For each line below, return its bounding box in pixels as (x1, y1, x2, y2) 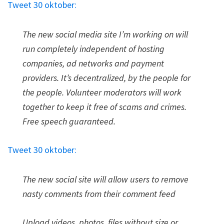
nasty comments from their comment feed (22, 188, 175, 199)
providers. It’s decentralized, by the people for (22, 72, 190, 83)
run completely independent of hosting (22, 43, 164, 54)
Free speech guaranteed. (22, 115, 115, 127)
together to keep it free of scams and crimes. (22, 101, 186, 112)
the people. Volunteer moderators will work (22, 86, 181, 98)
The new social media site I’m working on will (22, 28, 188, 40)
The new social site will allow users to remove (22, 173, 188, 185)
